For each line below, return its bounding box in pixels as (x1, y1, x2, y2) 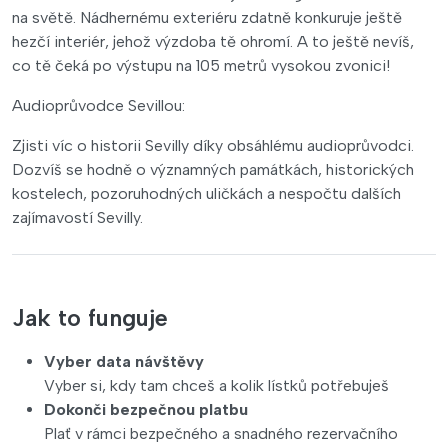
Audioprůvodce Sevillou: (12, 95, 185, 115)
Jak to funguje (12, 303, 168, 332)
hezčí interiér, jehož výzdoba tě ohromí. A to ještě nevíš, (12, 31, 414, 51)
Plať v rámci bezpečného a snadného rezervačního (44, 423, 398, 443)
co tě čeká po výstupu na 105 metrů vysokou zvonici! (12, 55, 390, 75)
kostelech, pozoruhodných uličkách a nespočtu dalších (12, 183, 401, 203)
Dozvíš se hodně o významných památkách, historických (12, 159, 414, 179)
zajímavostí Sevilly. (12, 207, 143, 227)
